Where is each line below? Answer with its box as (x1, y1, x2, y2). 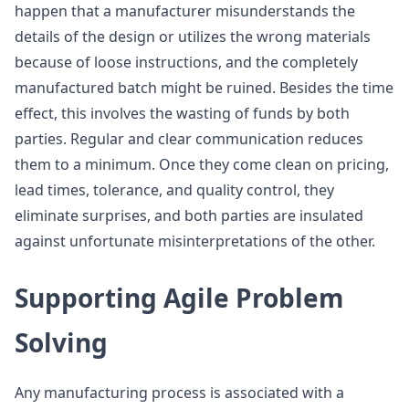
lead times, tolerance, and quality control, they (15, 180, 334, 200)
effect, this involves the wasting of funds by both (15, 103, 350, 123)
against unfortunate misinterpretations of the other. (15, 231, 375, 251)
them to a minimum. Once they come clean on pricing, (15, 154, 389, 174)
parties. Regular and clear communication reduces (15, 129, 363, 149)
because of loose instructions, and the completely (15, 52, 358, 72)
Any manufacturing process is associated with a (15, 383, 344, 403)
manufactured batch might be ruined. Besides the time (15, 78, 393, 98)
